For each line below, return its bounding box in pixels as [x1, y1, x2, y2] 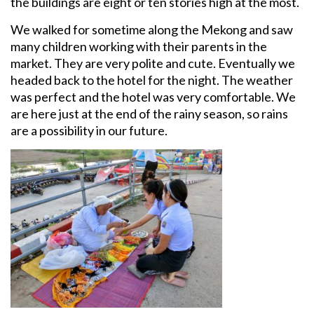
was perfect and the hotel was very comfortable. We [11, 88, 296, 104]
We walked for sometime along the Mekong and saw [11, 21, 293, 37]
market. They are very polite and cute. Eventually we [11, 55, 295, 71]
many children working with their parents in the [11, 38, 267, 54]
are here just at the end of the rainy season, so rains [11, 105, 288, 121]
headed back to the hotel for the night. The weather [11, 71, 293, 88]
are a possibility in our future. [11, 122, 168, 138]
